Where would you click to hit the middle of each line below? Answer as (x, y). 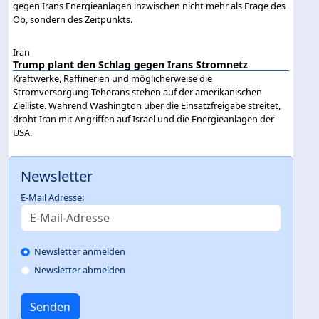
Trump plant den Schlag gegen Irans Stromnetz (131, 65)
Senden (50, 307)
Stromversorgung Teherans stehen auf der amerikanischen (138, 92)
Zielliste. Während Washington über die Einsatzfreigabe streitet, (147, 106)
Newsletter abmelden (80, 270)
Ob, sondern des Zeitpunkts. (73, 19)
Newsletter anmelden (80, 252)
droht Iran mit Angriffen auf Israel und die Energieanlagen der (144, 119)
